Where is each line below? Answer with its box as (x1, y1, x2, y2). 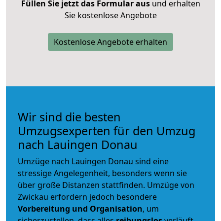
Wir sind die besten (18, 109, 121, 125)
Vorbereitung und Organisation (18, 203, 143, 214)
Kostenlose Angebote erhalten (54, 36, 167, 47)
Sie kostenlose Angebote (64, 9, 157, 21)
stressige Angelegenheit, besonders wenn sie (18, 167, 187, 179)
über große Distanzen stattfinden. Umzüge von (18, 179, 194, 190)
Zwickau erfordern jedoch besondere (18, 191, 157, 202)
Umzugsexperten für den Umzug (18, 122, 195, 139)
